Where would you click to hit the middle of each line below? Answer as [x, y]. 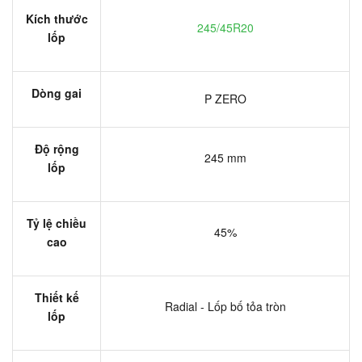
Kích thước [57, 18]
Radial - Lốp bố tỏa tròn [225, 306]
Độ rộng [57, 148]
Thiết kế [57, 297]
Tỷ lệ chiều [57, 223]
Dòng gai [57, 93]
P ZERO [225, 98]
